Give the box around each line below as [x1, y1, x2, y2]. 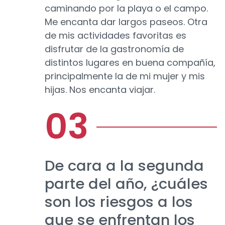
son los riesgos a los [45, 192, 193, 212]
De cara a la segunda [45, 156, 204, 176]
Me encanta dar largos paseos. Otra [45, 16, 207, 29]
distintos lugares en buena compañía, [45, 56, 215, 69]
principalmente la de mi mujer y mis [45, 70, 205, 83]
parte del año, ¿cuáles [45, 174, 208, 194]
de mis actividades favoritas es [45, 29, 186, 42]
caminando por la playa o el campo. [45, 2, 208, 15]
